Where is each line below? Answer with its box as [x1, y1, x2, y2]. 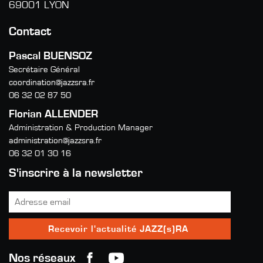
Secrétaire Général [9, 65, 80, 74]
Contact [9, 25, 51, 38]
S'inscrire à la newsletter [9, 166, 143, 179]
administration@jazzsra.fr [9, 136, 102, 145]
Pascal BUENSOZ [9, 50, 92, 62]
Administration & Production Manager [9, 123, 153, 132]
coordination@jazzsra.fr [9, 77, 95, 87]
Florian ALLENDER [9, 108, 98, 120]
